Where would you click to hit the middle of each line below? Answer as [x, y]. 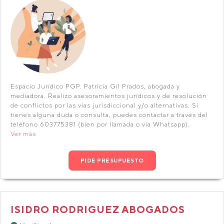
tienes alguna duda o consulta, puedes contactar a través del [109, 115]
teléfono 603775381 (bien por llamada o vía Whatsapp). [100, 124]
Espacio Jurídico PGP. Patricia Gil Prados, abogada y [95, 86]
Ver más [23, 134]
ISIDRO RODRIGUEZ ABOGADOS [98, 209]
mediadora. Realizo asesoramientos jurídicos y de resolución [109, 96]
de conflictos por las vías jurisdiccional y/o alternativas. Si [104, 105]
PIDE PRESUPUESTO [112, 160]
